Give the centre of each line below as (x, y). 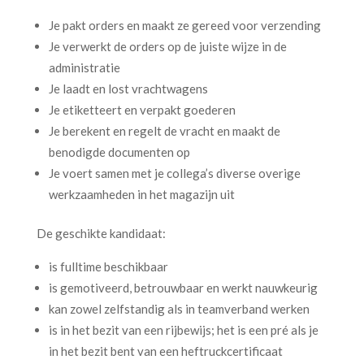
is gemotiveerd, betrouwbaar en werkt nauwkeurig (183, 288)
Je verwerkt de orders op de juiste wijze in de (167, 46)
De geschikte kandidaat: (101, 233)
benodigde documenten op (119, 152)
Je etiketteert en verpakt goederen (142, 110)
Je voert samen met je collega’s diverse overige (174, 173)
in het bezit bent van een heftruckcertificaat (165, 351)
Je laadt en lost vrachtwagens (128, 89)
